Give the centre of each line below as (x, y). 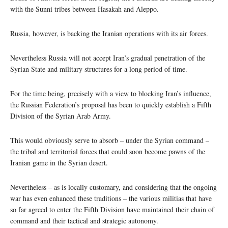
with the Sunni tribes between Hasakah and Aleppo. (84, 9)
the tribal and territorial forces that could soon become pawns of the (108, 151)
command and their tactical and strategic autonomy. (84, 220)
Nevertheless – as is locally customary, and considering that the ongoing (113, 187)
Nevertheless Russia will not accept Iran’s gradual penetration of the (108, 58)
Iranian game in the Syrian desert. (59, 162)
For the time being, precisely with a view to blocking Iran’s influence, (111, 93)
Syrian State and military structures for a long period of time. (99, 69)
